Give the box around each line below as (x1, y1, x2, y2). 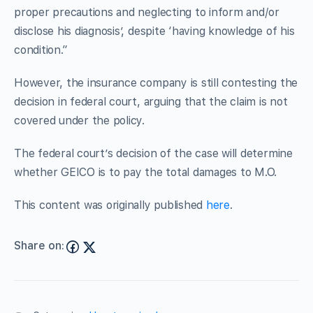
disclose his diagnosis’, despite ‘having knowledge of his (14, 24, 295, 38)
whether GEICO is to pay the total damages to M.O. (14, 165, 277, 179)
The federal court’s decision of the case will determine (14, 146, 293, 160)
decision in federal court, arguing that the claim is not (14, 94, 288, 108)
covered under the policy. (14, 113, 145, 127)
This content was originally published (14, 198, 206, 212)
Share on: (14, 239, 64, 253)
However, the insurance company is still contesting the (14, 75, 298, 89)
